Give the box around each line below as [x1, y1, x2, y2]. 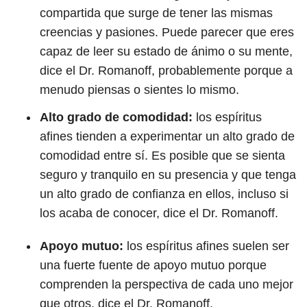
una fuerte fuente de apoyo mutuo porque [40, 258, 267, 272]
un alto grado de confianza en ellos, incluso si [40, 187, 288, 201]
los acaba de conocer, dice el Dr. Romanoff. [40, 206, 278, 220]
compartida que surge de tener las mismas [40, 6, 273, 20]
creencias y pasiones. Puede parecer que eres [40, 25, 294, 39]
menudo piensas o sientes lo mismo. [40, 83, 239, 97]
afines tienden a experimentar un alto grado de [40, 130, 295, 143]
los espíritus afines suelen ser [123, 239, 289, 253]
